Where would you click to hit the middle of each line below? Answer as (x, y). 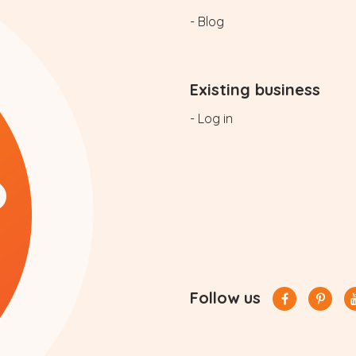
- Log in (211, 118)
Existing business (255, 89)
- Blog (207, 21)
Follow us (225, 298)
